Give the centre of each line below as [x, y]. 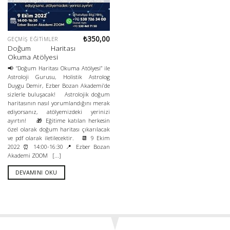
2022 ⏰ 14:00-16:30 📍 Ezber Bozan [59, 146]
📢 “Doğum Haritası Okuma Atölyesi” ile [59, 68]
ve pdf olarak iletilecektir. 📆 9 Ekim [59, 138]
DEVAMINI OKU [36, 172]
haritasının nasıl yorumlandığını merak [59, 103]
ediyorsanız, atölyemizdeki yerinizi [59, 111]
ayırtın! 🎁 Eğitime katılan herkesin [59, 120]
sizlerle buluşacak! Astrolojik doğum [59, 94]
